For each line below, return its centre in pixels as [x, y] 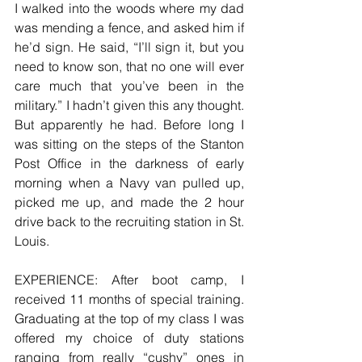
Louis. [32, 240]
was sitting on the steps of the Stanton [129, 143]
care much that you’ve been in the [129, 85]
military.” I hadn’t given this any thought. [129, 105]
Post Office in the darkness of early [129, 163]
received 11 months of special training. [129, 299]
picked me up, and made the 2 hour [129, 202]
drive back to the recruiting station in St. [129, 221]
